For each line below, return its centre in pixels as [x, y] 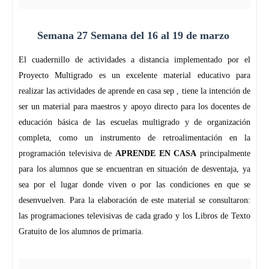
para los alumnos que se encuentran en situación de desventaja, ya [134, 169]
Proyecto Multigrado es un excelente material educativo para [134, 76]
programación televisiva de [67, 154]
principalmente [224, 154]
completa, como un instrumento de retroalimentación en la [134, 138]
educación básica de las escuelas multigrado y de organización [134, 122]
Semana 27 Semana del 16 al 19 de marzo [134, 36]
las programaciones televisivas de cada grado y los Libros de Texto [134, 216]
